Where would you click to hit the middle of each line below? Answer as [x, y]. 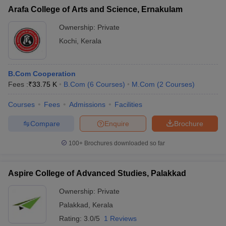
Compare [45, 123]
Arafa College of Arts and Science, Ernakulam [95, 9]
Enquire [117, 123]
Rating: [71, 218]
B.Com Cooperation [42, 74]
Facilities [128, 104]
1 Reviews [120, 218]
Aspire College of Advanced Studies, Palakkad [97, 173]
